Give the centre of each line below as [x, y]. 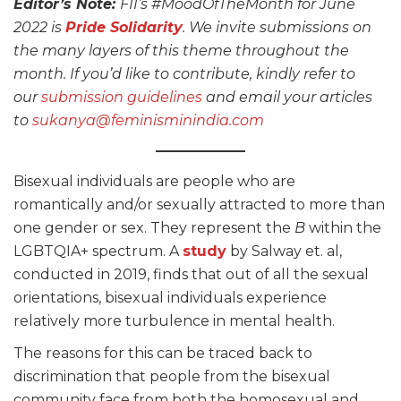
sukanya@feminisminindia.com [148, 121]
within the [345, 228]
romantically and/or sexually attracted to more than [199, 205]
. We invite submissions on [277, 28]
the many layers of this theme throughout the [181, 51]
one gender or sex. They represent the [152, 228]
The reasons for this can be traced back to [163, 354]
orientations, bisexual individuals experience [170, 298]
